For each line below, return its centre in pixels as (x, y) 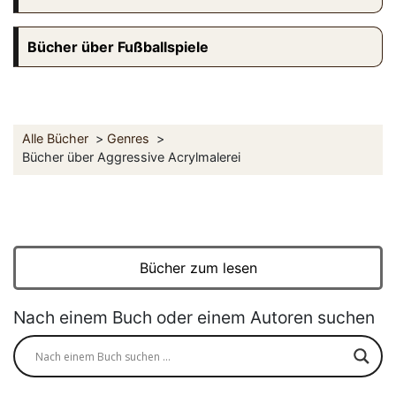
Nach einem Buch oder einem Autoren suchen (194, 318)
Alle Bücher (55, 139)
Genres (128, 139)
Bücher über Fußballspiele (118, 47)
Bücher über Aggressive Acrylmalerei (131, 157)
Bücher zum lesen (198, 268)
